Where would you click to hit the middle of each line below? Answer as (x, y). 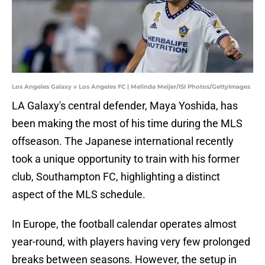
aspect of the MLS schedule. (79, 195)
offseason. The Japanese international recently (123, 141)
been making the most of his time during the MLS (127, 124)
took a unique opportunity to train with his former (126, 159)
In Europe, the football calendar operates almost (124, 224)
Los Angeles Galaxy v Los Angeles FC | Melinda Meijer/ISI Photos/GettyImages (131, 87)
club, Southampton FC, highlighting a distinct (116, 177)
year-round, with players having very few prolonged (131, 242)
